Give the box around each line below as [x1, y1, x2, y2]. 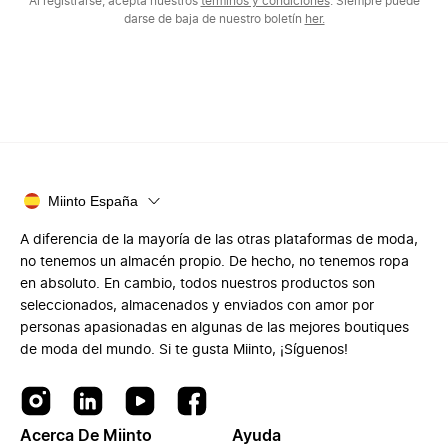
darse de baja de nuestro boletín [123, 12, 305, 25]
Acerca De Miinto [20, 427, 152, 444]
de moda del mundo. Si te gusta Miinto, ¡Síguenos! [20, 342, 348, 357]
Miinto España [48, 192, 138, 209]
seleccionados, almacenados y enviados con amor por [20, 298, 374, 313]
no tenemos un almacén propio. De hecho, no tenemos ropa [20, 254, 409, 269]
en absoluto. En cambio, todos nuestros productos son [20, 276, 375, 291]
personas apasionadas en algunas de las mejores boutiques [20, 320, 409, 335]
